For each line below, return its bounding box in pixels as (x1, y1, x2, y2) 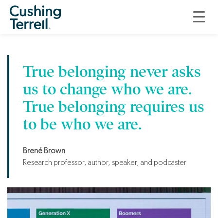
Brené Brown (23, 146, 65, 155)
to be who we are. (23, 115, 142, 134)
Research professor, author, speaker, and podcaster (23, 158, 186, 167)
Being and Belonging (5, 26, 213, 48)
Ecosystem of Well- (16, 1, 202, 23)
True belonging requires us (23, 97, 204, 116)
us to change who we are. (23, 80, 192, 99)
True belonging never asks (23, 62, 201, 81)
